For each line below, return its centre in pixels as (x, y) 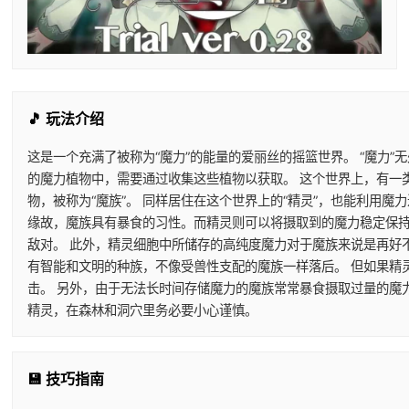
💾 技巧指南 (65, 378)
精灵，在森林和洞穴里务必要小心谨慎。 (142, 309)
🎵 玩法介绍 (65, 118)
